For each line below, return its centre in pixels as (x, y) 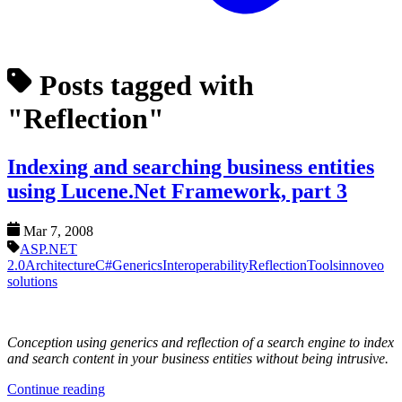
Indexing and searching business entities (191, 166)
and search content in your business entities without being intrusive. (198, 358)
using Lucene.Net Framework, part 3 (177, 191)
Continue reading (56, 389)
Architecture (60, 265)
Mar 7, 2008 (59, 231)
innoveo (361, 265)
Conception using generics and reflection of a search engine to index (201, 342)
